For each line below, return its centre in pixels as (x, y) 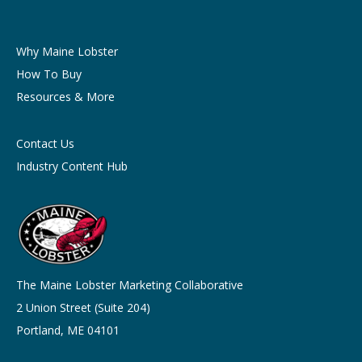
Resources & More (65, 96)
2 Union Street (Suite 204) (83, 307)
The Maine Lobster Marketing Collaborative (130, 284)
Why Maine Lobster (67, 51)
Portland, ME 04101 (68, 330)
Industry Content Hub (72, 166)
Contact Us (45, 143)
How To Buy (49, 74)
